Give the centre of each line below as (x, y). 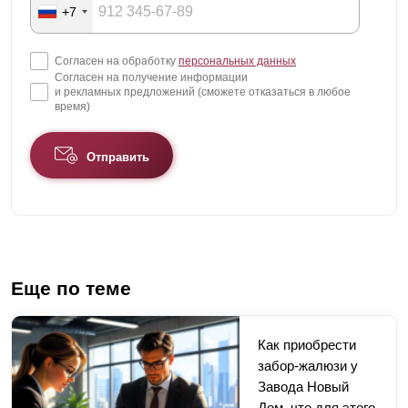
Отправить (117, 157)
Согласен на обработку (117, 61)
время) (72, 107)
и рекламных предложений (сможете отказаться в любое (203, 92)
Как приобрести (307, 345)
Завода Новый (303, 387)
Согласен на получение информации (151, 78)
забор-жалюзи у (308, 366)
